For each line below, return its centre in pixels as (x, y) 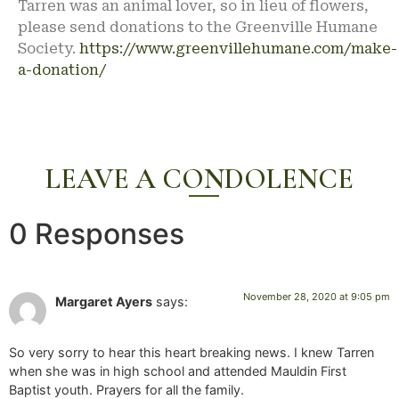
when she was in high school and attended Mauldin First (178, 370)
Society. (49, 48)
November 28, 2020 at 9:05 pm (317, 297)
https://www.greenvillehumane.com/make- (238, 48)
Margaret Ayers (104, 302)
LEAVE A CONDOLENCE (199, 179)
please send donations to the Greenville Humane (198, 27)
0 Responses (97, 234)
